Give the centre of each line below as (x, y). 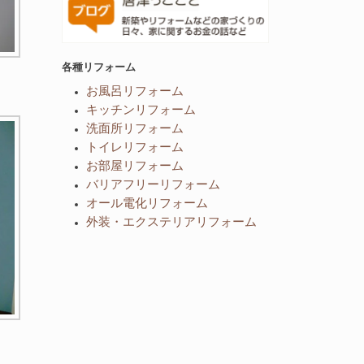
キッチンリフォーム (141, 109)
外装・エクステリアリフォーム (171, 221)
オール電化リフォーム (147, 202)
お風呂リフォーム (135, 90)
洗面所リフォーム (135, 128)
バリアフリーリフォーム (153, 184)
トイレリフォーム (135, 146)
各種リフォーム (99, 67)
